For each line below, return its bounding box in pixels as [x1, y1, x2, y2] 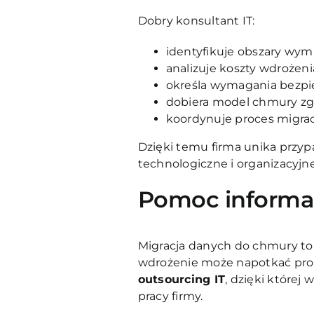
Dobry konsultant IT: [137, 13, 255, 27]
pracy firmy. [137, 289, 203, 303]
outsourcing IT [137, 272, 226, 286]
